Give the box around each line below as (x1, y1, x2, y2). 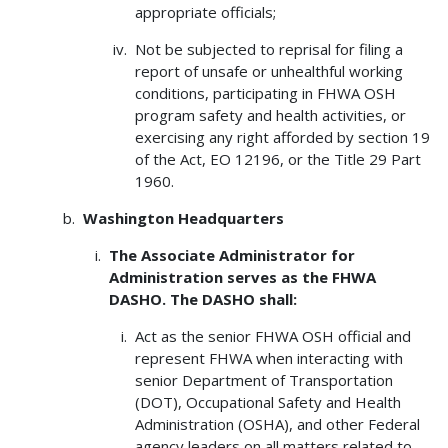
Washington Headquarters (82, 207, 284, 228)
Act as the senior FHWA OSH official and (135, 325, 411, 346)
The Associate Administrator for (108, 244, 355, 265)
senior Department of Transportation (135, 369, 393, 390)
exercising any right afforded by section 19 (135, 126, 430, 147)
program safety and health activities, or (135, 104, 406, 125)
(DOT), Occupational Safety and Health (135, 391, 401, 412)
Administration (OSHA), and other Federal (135, 413, 420, 434)
